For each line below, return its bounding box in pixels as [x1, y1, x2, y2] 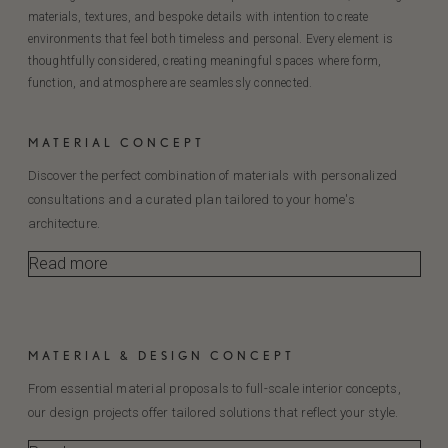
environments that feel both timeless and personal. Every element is [27, 32, 393, 46]
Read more [28, 254, 108, 273]
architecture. [27, 216, 101, 231]
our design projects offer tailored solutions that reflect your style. [27, 405, 399, 420]
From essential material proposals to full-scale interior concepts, [27, 381, 401, 396]
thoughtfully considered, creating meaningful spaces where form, [27, 54, 382, 68]
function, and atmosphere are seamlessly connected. [27, 76, 313, 90]
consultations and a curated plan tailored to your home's [27, 192, 355, 207]
